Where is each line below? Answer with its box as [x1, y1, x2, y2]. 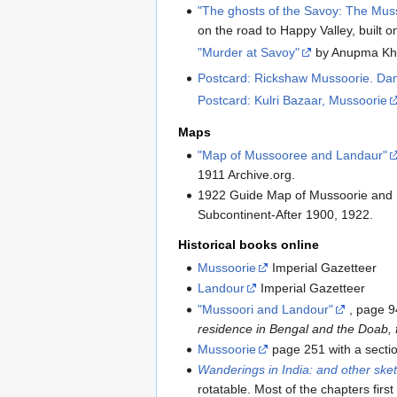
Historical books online [178, 237, 319, 252]
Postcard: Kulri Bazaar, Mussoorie [198, 92, 388, 107]
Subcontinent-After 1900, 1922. [198, 207, 374, 222]
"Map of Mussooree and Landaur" [198, 148, 388, 163]
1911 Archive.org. [198, 167, 296, 183]
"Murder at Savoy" [198, 45, 300, 60]
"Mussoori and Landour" [198, 301, 334, 316]
